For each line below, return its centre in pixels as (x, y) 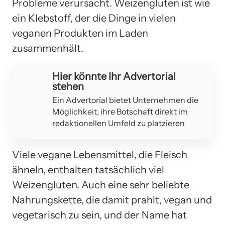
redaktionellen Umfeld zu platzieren (119, 123)
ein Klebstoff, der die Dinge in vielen (94, 18)
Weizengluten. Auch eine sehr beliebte (101, 185)
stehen (68, 86)
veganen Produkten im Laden (80, 33)
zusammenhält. (48, 48)
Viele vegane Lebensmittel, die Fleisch (100, 154)
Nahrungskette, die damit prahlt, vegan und (112, 200)
